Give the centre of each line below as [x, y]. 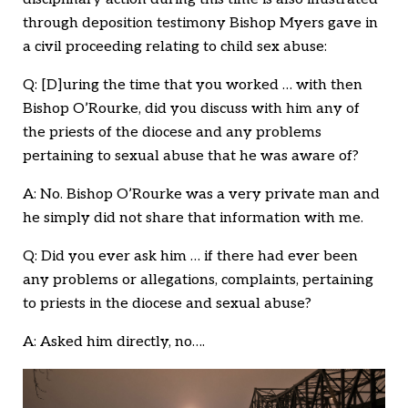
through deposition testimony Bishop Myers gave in [200, 24]
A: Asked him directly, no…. [114, 342]
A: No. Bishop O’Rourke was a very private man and [201, 195]
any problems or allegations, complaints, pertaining [198, 280]
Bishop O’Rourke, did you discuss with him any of [191, 109]
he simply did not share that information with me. [193, 219]
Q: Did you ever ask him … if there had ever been [190, 257]
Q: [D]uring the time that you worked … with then [193, 86]
